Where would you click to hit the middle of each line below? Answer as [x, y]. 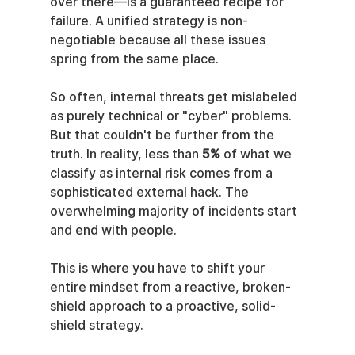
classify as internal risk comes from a [162, 173]
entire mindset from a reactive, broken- [170, 287]
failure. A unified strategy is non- [149, 21]
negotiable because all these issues [159, 40]
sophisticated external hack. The [151, 192]
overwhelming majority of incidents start [175, 211]
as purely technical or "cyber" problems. [172, 116]
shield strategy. [96, 325]
